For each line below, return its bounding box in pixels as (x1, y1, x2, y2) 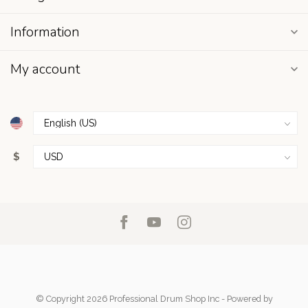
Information (10, 23, 80, 41)
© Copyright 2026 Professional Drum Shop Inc (35, 294, 219, 304)
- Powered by (219, 294, 273, 304)
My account (10, 60, 80, 78)
